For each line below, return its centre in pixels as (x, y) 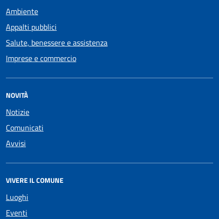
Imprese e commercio (41, 58)
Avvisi (16, 143)
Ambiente (22, 11)
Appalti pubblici (31, 27)
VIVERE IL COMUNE (35, 180)
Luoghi (17, 197)
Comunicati (25, 127)
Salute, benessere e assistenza (57, 42)
